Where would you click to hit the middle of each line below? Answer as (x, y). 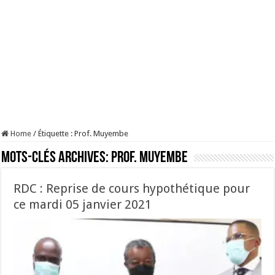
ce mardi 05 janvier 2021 (83, 204)
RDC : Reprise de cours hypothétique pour (132, 188)
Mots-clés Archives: (56, 158)
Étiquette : (56, 134)
